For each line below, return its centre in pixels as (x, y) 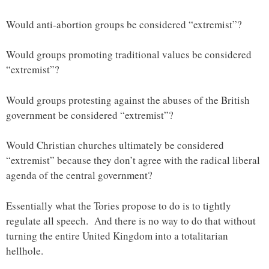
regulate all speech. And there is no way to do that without (131, 220)
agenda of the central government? (79, 175)
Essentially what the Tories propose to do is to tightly (119, 205)
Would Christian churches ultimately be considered (115, 145)
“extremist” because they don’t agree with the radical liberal (133, 160)
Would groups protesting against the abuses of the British (128, 100)
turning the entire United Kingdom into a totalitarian (117, 235)
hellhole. (25, 250)
